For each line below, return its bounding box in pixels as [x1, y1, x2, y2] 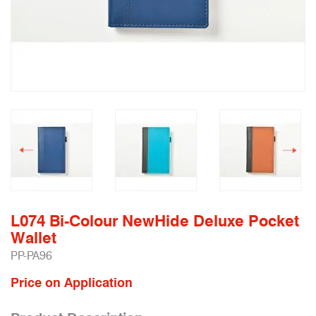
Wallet [11, 229, 56, 247]
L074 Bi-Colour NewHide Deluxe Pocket [11, 212, 299, 230]
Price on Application [11, 275, 133, 290]
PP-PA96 [11, 249, 52, 262]
